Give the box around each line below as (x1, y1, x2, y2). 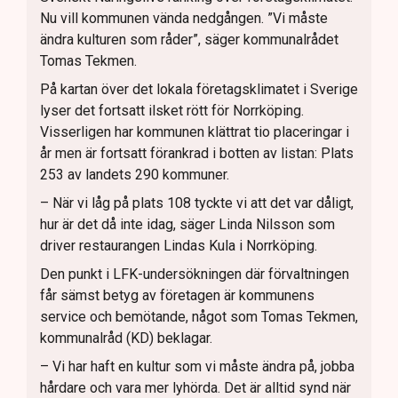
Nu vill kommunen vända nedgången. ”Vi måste (40, 9, 328, 27)
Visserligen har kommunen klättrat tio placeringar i (40, 123, 349, 140)
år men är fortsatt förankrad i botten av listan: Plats (40, 144, 354, 162)
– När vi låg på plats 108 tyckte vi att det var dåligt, (40, 194, 354, 211)
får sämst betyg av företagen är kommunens (40, 286, 314, 304)
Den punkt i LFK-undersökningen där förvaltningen (40, 265, 349, 283)
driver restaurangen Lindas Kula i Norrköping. (40, 236, 317, 254)
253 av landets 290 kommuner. (40, 165, 229, 183)
